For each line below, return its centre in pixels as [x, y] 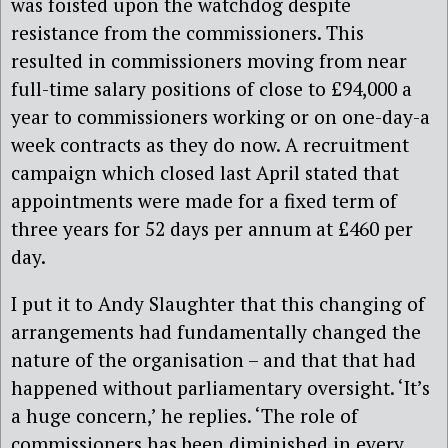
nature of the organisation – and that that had [213, 359]
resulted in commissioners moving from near [209, 60]
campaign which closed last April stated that [205, 172]
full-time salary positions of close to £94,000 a [211, 88]
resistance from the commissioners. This [187, 32]
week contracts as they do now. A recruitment [210, 144]
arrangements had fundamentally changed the [216, 331]
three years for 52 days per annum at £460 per [212, 228]
